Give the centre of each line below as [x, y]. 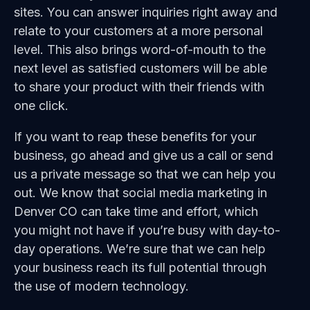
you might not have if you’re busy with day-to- [147, 230]
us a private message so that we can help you [145, 174]
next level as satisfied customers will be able [140, 69]
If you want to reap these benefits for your [135, 137]
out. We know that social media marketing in [140, 193]
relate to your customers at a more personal [138, 31]
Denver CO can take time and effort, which [136, 212]
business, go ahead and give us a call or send [144, 156]
